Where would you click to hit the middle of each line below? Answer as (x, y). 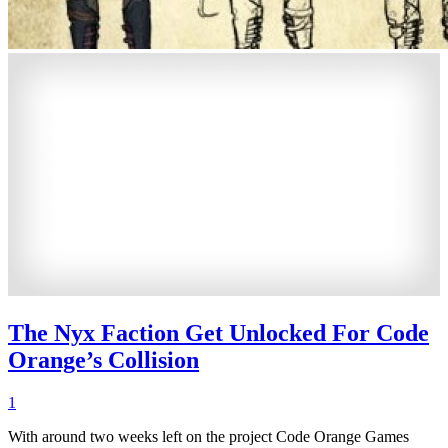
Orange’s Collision (103, 359)
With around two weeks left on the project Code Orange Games (208, 436)
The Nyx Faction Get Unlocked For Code (218, 332)
